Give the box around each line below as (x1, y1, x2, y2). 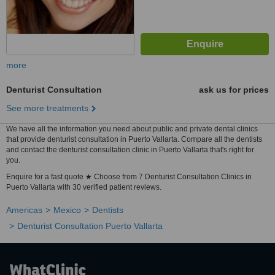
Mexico (53, 205, 81, 215)
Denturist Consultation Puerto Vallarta (17, 221, 163, 231)
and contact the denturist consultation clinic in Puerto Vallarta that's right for (6, 145, 254, 154)
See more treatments (6, 103, 88, 113)
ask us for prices (199, 85, 269, 95)
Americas (6, 205, 42, 215)
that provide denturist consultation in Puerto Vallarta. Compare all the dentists (6, 135, 262, 144)
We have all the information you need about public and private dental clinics (6, 125, 258, 133)
